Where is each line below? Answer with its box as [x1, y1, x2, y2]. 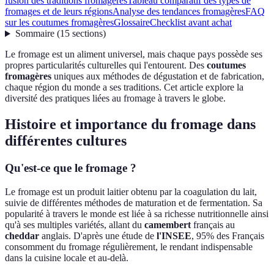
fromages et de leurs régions [5, 6, 113, 17]
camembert [144, 219, 191, 230]
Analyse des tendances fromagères [113, 6, 245, 17]
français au [191, 219, 235, 230]
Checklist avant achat [150, 17, 232, 28]
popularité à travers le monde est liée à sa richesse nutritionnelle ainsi [5, 208, 268, 219]
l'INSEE [157, 230, 191, 241]
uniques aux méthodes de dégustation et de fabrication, [51, 71, 264, 82]
